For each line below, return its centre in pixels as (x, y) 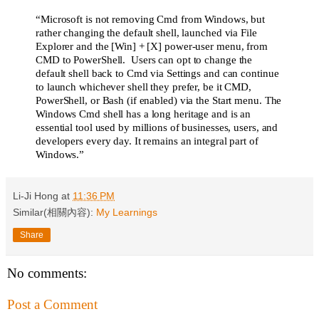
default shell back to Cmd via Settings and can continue (157, 74)
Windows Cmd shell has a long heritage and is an (143, 114)
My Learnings (127, 212)
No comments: (47, 273)
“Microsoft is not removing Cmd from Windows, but (151, 20)
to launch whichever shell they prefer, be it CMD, (144, 87)
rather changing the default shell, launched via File (146, 33)
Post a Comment (52, 304)
